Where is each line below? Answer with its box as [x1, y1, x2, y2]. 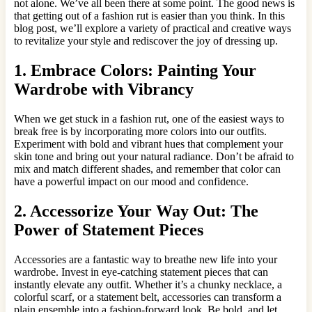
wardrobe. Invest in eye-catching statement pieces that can [14, 265, 268, 278]
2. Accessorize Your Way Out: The [14, 201, 258, 220]
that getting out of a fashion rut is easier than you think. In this [14, 9, 285, 22]
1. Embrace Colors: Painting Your [14, 61, 256, 79]
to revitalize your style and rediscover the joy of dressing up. [14, 34, 278, 47]
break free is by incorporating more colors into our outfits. [14, 125, 267, 137]
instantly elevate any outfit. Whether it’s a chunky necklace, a [14, 278, 282, 290]
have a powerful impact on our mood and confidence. [14, 175, 249, 187]
